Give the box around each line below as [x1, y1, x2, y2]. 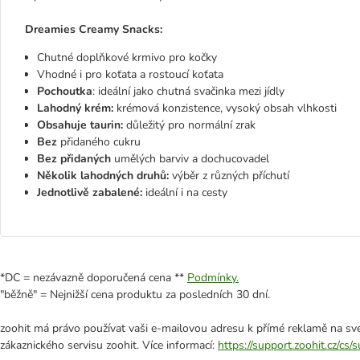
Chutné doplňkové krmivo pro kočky [37, 50, 220, 65]
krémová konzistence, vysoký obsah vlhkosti [113, 100, 340, 116]
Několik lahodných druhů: [37, 168, 169, 183]
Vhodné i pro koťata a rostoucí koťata [37, 67, 227, 82]
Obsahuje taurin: [37, 117, 123, 133]
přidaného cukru [60, 134, 144, 149]
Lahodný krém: [37, 100, 113, 116]
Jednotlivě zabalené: [37, 185, 145, 200]
